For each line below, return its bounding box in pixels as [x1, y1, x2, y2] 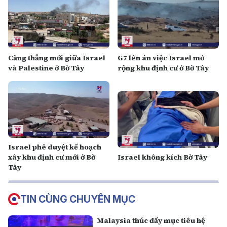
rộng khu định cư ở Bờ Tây [118, 62, 209, 73]
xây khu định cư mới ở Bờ [8, 152, 95, 162]
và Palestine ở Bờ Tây [8, 62, 84, 73]
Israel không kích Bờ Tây [118, 152, 207, 162]
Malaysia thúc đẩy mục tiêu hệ [97, 215, 206, 225]
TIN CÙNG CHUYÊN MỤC [20, 193, 135, 205]
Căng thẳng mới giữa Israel [8, 52, 105, 63]
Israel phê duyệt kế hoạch [8, 142, 101, 152]
